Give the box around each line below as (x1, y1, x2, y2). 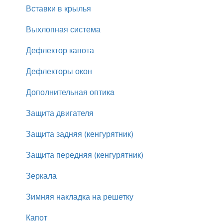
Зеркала (26, 169, 57, 181)
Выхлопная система (26, 23, 101, 35)
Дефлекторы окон (26, 65, 92, 77)
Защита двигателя (26, 107, 94, 118)
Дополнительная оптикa (26, 86, 114, 98)
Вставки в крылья (26, 2, 91, 14)
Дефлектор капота (26, 44, 94, 56)
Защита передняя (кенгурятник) (26, 148, 143, 160)
